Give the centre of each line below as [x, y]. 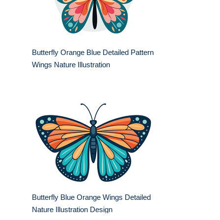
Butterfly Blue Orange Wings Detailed [91, 197]
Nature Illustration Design [72, 210]
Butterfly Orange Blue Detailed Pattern [93, 53]
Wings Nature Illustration [71, 65]
